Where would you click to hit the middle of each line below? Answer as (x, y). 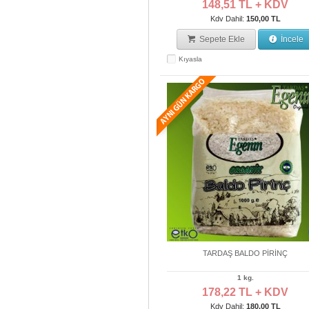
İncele (291, 39)
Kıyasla (190, 59)
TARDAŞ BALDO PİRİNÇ (246, 253)
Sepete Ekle (221, 39)
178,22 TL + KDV (246, 292)
